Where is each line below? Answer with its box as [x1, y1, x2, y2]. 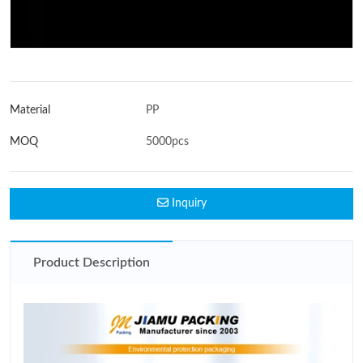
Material [10, 104, 50, 116]
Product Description [33, 255, 150, 269]
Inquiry [168, 197, 207, 209]
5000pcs [146, 135, 189, 147]
